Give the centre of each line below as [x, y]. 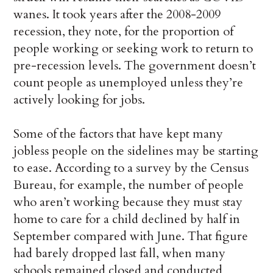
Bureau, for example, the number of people [129, 185]
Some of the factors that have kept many [119, 134]
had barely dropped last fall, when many [120, 253]
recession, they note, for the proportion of [124, 32]
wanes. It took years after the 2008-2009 [117, 15]
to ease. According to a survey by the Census [131, 168]
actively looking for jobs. [80, 100]
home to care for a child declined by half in [127, 219]
